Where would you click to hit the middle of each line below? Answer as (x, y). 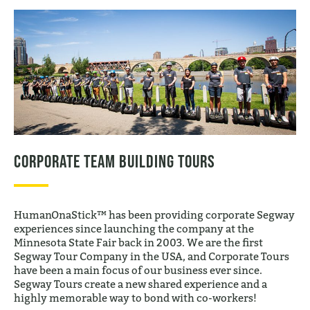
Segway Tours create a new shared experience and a (140, 283)
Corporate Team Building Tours (115, 161)
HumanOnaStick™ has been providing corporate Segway (154, 214)
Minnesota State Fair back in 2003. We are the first (138, 242)
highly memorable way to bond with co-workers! (135, 297)
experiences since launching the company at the (134, 228)
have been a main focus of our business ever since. (138, 270)
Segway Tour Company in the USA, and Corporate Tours (152, 256)
